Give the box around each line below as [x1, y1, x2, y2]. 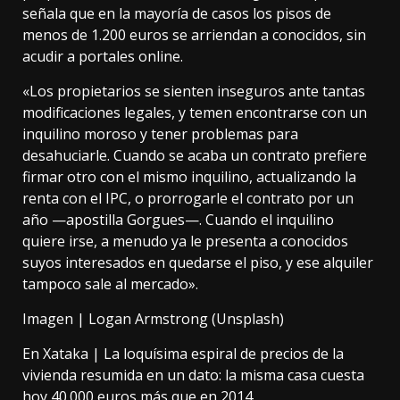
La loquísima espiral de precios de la [104, 343, 344, 363]
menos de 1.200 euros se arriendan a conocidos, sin [22, 24, 366, 45]
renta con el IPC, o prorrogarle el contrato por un [22, 187, 354, 208]
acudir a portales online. [22, 46, 183, 66]
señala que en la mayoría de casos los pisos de [22, 3, 331, 23]
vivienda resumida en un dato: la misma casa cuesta [22, 364, 364, 385]
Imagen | [22, 308, 88, 329]
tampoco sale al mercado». [22, 273, 198, 294]
